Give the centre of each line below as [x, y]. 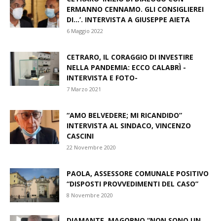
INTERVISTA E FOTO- [102, 78]
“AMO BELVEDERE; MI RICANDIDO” [124, 115]
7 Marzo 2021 [84, 89]
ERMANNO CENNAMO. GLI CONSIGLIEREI [135, 9]
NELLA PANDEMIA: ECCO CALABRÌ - [126, 67]
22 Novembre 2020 [91, 147]
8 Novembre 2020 [90, 195]
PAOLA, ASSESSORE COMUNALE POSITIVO [138, 173]
